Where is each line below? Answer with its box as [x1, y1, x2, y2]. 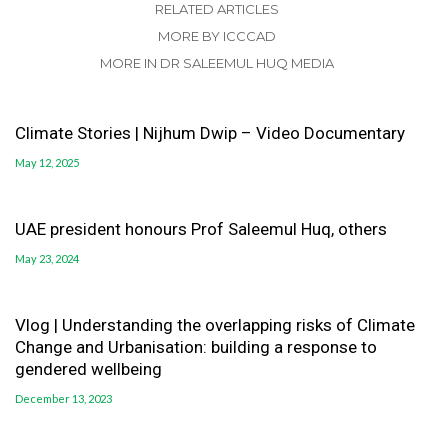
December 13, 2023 [15, 392, 112, 406]
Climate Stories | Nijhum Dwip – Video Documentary [15, 123, 405, 144]
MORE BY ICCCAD [157, 28, 276, 45]
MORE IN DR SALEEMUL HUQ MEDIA [99, 55, 334, 72]
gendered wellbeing [15, 359, 162, 380]
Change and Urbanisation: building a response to [15, 337, 377, 358]
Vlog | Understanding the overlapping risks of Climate [15, 315, 415, 336]
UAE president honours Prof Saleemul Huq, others [15, 219, 387, 240]
